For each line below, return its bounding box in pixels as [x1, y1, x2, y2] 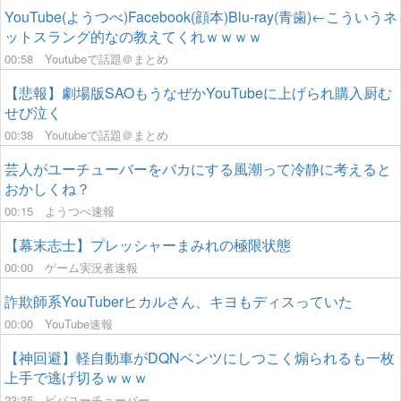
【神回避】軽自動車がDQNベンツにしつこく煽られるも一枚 [4, 347, 395, 368]
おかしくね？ [4, 178, 90, 199]
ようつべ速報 [45, 202, 115, 219]
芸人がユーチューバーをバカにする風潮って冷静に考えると [4, 158, 391, 179]
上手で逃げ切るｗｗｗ [4, 367, 148, 388]
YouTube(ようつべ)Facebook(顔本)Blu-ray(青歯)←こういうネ [4, 6, 397, 27]
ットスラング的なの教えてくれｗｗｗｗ [4, 26, 262, 47]
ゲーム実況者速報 [45, 259, 138, 276]
